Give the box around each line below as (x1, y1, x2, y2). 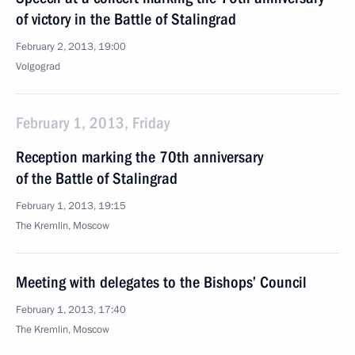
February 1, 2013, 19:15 (16, 199, 126, 213)
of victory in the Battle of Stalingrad (16, 10, 236, 29)
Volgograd (16, 59, 60, 74)
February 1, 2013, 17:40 (16, 303, 126, 317)
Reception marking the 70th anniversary (16, 147, 263, 166)
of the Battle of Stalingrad (16, 169, 177, 188)
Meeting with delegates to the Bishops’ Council (16, 273, 307, 292)
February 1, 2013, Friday (16, 113, 170, 132)
